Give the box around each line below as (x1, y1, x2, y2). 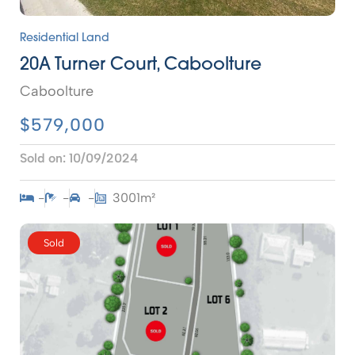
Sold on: (20, 151, 66, 166)
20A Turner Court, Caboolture (20, 56, 261, 74)
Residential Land (20, 32, 109, 44)
